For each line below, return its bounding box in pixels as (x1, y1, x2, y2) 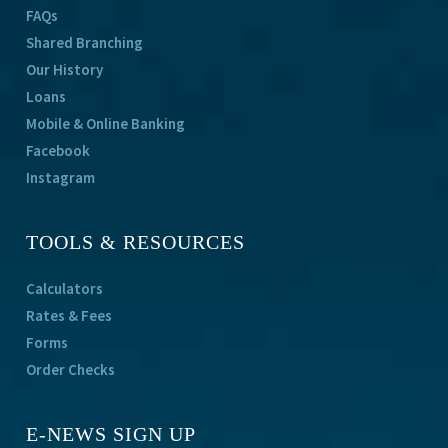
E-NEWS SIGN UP (26, 423, 197, 446)
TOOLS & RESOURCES (26, 231, 246, 254)
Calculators (26, 279, 104, 299)
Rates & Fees (26, 306, 113, 326)
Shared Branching (26, 33, 144, 53)
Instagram (26, 168, 96, 188)
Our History (26, 60, 104, 80)
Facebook (26, 141, 91, 161)
